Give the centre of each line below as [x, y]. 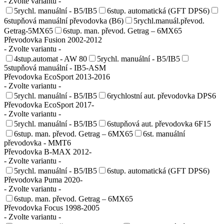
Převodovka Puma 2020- [43, 179]
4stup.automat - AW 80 [50, 58]
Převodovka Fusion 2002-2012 [53, 39]
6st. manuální [164, 133]
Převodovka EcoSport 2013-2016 [57, 76]
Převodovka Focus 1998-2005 [52, 207]
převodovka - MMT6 [37, 142]
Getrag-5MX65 [28, 30]
